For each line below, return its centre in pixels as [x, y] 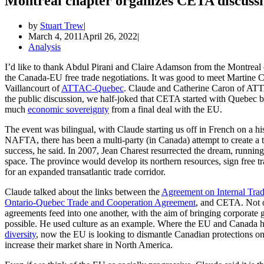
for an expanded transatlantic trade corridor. [85, 171]
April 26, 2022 [110, 36]
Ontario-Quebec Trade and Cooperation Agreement [100, 202]
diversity [20, 234]
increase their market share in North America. [89, 245]
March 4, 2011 [55, 36]
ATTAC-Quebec [93, 88]
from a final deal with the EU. [166, 109]
